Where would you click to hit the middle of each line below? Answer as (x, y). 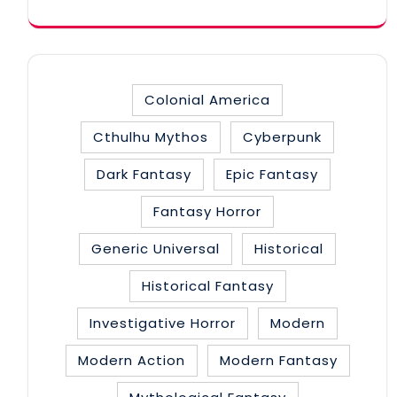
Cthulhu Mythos (151, 136)
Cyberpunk (282, 136)
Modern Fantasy (278, 360)
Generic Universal (156, 248)
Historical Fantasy (207, 285)
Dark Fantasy (144, 174)
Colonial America (207, 99)
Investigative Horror (163, 323)
